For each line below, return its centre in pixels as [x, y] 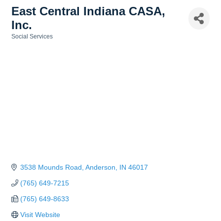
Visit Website [40, 215]
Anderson [100, 167]
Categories [26, 43]
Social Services [32, 37]
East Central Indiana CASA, [88, 11]
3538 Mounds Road [51, 167]
